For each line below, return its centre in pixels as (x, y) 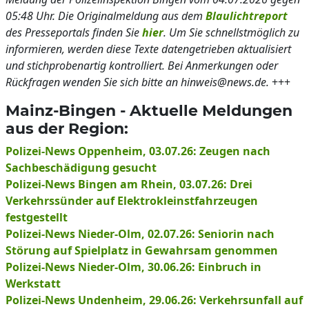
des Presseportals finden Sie (74, 32)
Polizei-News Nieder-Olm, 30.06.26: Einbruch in (133, 267)
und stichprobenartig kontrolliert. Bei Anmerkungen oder (142, 66)
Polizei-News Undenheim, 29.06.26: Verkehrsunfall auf (154, 300)
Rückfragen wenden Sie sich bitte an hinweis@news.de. (137, 82)
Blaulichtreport (247, 16)
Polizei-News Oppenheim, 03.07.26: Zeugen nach (138, 151)
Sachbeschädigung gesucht (81, 168)
